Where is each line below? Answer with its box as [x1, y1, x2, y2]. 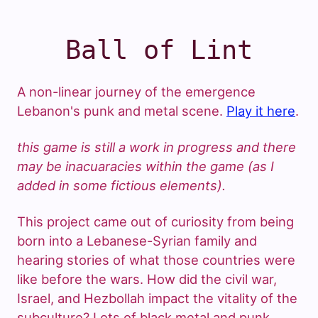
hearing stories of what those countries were [17, 252, 295, 268]
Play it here [226, 103, 295, 119]
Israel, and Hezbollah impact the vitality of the [17, 290, 297, 307]
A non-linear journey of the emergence [17, 84, 256, 100]
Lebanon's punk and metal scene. [17, 103, 226, 119]
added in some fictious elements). [17, 177, 226, 194]
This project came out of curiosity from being [17, 214, 294, 230]
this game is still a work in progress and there [17, 139, 296, 155]
